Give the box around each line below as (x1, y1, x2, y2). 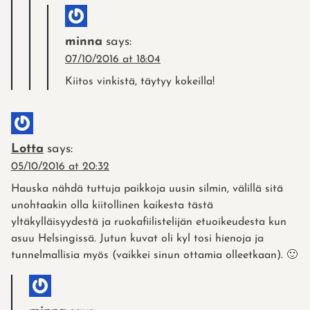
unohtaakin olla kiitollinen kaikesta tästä (11, 199, 213, 211)
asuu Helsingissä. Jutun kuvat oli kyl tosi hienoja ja (11, 232, 264, 244)
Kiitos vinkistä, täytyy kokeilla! (65, 75, 215, 87)
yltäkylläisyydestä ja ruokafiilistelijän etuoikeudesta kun (11, 216, 286, 228)
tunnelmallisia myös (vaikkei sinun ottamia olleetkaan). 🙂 (11, 249, 298, 261)
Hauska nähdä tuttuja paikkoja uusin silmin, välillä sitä (11, 183, 283, 194)
